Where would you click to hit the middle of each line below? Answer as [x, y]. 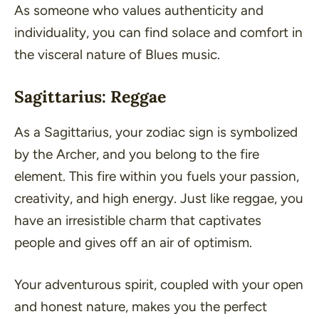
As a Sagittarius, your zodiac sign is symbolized [156, 132]
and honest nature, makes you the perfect [141, 307]
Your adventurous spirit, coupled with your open [159, 285]
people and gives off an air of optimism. [133, 242]
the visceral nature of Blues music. [117, 55]
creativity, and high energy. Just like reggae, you [159, 198]
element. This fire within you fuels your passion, [157, 176]
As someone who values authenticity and [139, 11]
